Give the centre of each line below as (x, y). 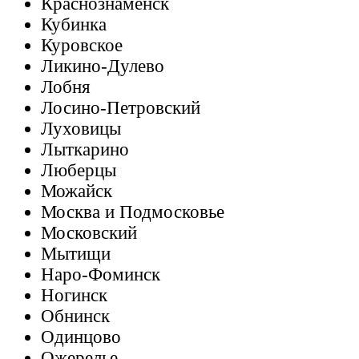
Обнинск (75, 316)
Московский (89, 233)
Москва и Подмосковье (133, 212)
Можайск (77, 191)
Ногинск (74, 295)
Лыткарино (85, 149)
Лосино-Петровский (121, 108)
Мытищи (76, 254)
